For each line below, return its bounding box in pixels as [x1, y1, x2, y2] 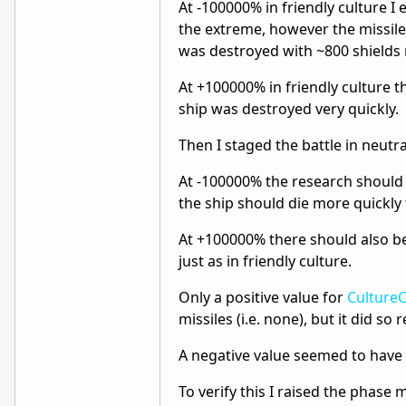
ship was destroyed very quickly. [179, 99, 399, 119]
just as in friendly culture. [179, 251, 352, 271]
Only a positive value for [179, 287, 347, 307]
